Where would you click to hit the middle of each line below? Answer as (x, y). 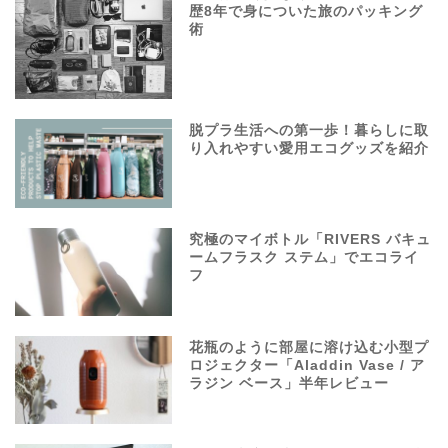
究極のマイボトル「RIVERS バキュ (310, 239)
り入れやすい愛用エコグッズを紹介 (309, 149)
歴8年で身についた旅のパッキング (306, 11)
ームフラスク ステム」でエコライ (304, 257)
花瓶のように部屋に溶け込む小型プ (309, 347)
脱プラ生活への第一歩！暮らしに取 (309, 131)
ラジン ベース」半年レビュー (289, 383)
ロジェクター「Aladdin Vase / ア (307, 365)
